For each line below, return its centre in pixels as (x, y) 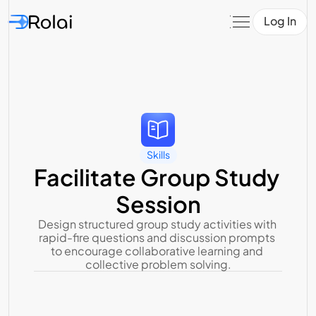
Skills (158, 154)
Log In (280, 21)
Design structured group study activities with (157, 224)
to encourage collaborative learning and (157, 251)
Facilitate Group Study (157, 177)
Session (158, 204)
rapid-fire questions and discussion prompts (157, 237)
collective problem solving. (158, 264)
